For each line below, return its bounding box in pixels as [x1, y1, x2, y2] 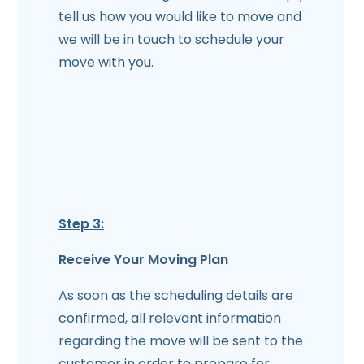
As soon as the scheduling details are [58, 286, 293, 305]
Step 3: [58, 214, 104, 234]
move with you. [58, 53, 154, 72]
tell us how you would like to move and [58, 7, 301, 27]
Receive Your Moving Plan [58, 250, 228, 270]
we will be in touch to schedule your [58, 30, 284, 50]
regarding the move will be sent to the [58, 331, 303, 351]
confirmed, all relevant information [58, 309, 281, 328]
